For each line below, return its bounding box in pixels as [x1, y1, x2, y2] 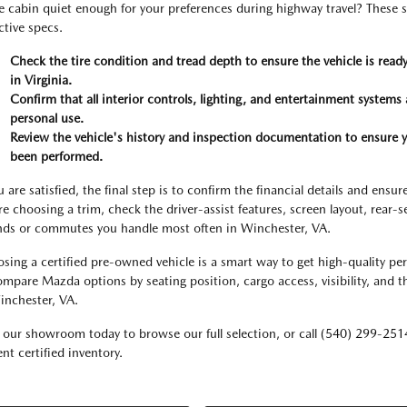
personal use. [9, 111, 84, 125]
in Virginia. [9, 73, 72, 87]
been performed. [9, 149, 103, 164]
